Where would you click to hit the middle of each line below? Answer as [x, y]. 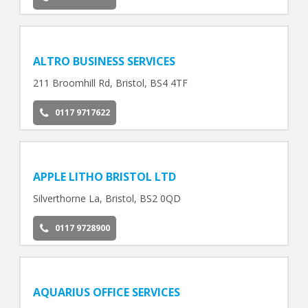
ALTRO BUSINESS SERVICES [104, 62]
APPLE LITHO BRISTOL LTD [104, 176]
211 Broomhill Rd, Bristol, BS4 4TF [110, 83]
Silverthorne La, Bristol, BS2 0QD [107, 198]
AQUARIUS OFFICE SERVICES [106, 292]
